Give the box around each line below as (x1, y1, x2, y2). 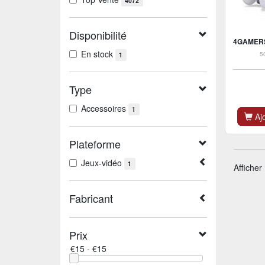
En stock (81, 48, 115, 60)
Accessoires (81, 102, 128, 114)
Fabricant (69, 190, 113, 206)
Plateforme (69, 136, 121, 151)
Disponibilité (69, 27, 127, 43)
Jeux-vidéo (81, 157, 124, 169)
